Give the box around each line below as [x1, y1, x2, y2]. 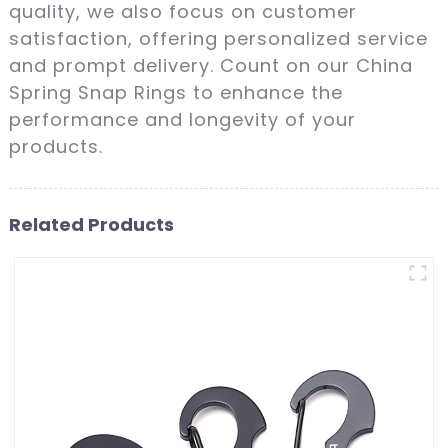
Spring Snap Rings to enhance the [8, 79, 343, 105]
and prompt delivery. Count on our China [8, 52, 413, 78]
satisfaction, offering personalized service [8, 25, 428, 51]
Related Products [8, 211, 174, 237]
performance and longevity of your [8, 106, 356, 132]
